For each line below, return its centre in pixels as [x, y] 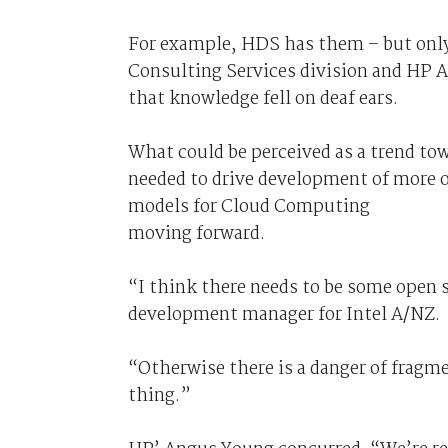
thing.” [159, 396]
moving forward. [196, 234]
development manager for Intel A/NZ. [283, 315]
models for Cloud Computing [248, 207]
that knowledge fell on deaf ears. [262, 99]
